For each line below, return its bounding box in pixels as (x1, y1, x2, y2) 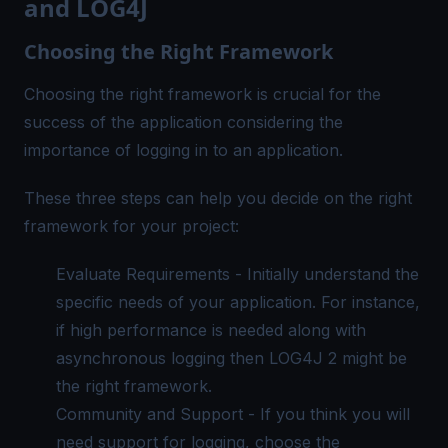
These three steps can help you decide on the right (24, 188, 412, 208)
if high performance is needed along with (56, 320, 366, 340)
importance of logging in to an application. (24, 140, 343, 160)
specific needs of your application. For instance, (56, 292, 420, 312)
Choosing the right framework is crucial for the (24, 84, 381, 104)
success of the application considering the (24, 112, 343, 132)
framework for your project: (24, 216, 239, 236)
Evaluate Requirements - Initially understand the (56, 264, 419, 284)
